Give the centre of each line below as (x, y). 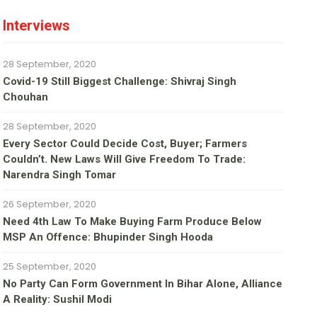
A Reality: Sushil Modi (58, 300)
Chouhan (26, 97)
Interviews (37, 26)
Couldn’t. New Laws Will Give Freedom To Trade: (125, 160)
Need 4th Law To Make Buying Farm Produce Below (133, 222)
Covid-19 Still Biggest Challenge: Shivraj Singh (120, 82)
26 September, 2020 (50, 204)
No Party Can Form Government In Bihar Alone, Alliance (143, 284)
